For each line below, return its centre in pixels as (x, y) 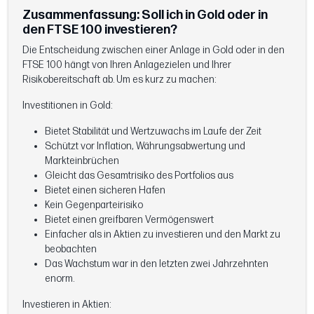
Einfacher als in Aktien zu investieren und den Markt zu (163, 234)
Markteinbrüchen (82, 161)
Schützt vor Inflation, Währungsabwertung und (145, 146)
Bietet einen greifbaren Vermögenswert (129, 219)
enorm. (60, 278)
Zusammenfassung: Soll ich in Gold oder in (145, 15)
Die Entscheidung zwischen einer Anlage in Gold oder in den (153, 50)
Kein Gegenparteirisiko (94, 205)
